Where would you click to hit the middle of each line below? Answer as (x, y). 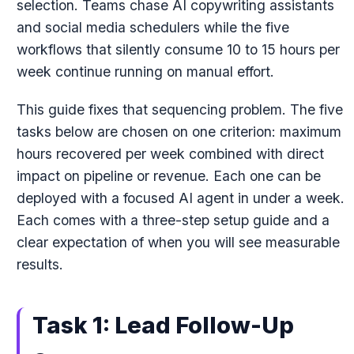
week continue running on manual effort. (145, 72)
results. (40, 264)
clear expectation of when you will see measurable (178, 242)
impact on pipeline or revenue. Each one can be (168, 176)
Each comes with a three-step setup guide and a (173, 220)
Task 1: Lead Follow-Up (163, 325)
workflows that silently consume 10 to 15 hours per (178, 49)
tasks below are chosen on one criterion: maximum (179, 132)
